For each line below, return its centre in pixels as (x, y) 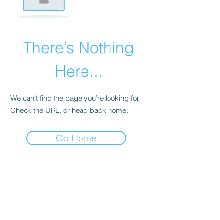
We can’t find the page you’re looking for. (75, 98)
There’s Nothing (79, 47)
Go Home (76, 138)
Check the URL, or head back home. (69, 110)
